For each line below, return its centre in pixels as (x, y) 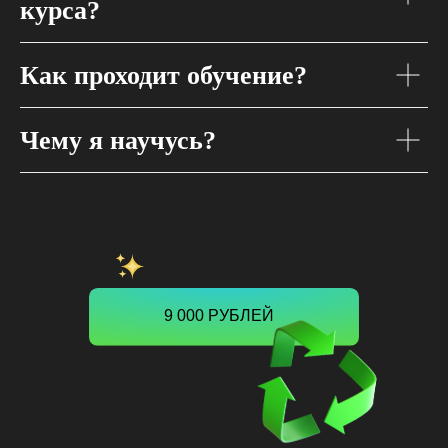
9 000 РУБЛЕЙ (219, 316)
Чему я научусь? (118, 141)
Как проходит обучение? (163, 76)
